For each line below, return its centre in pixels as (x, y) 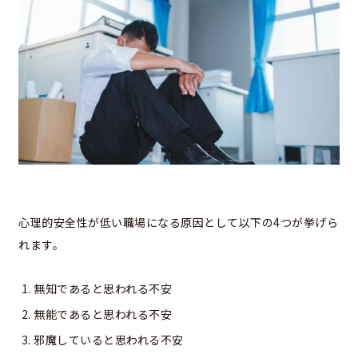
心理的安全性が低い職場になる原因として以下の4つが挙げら (178, 223)
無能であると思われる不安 (103, 314)
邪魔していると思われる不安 (109, 340)
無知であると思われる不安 (103, 289)
